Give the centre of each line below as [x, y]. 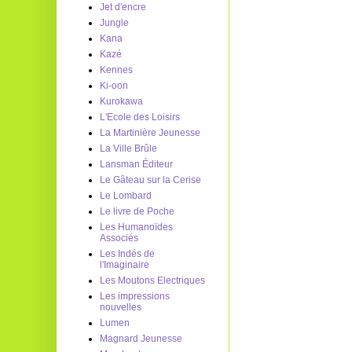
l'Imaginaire [125, 265]
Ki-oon [114, 86]
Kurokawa [121, 101]
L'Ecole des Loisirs [140, 117]
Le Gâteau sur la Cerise [150, 180]
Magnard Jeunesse [141, 339]
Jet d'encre [123, 7]
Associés [119, 238]
